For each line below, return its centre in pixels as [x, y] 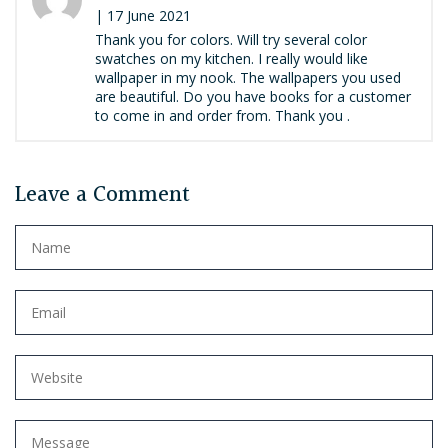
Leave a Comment [102, 196]
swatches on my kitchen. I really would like [231, 59]
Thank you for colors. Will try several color [231, 40]
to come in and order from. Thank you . [222, 116]
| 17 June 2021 [143, 16]
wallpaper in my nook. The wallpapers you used [248, 78]
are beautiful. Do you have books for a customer [253, 97]
